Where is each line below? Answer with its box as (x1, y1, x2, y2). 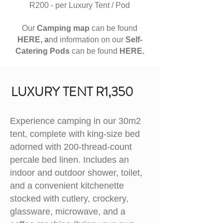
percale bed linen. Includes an (10, 155, 129, 165)
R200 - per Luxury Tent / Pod (29, 1, 130, 9)
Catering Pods (15, 47, 70, 55)
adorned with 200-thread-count (10, 142, 132, 152)
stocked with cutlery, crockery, (10, 194, 128, 204)
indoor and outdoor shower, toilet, (10, 168, 142, 178)
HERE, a (17, 35, 49, 44)
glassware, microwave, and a (10, 207, 125, 217)
